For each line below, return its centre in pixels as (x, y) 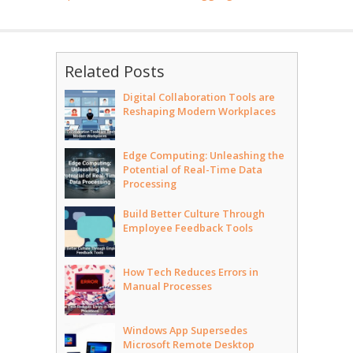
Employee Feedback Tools (188, 228)
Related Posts (114, 72)
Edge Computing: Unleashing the (203, 156)
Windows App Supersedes (185, 331)
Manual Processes (167, 286)
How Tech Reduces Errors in (190, 272)
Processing (149, 184)
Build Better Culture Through (193, 214)
